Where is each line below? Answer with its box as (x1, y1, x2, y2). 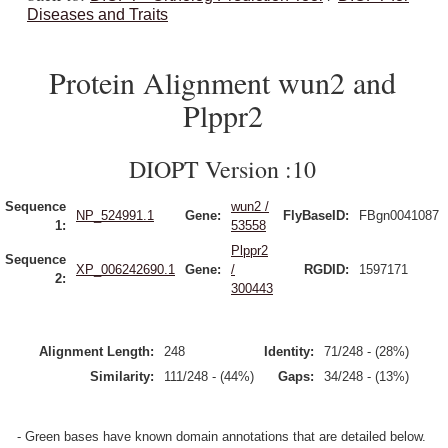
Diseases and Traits (27, 6, 168, 23)
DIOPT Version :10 (129, 153, 316, 185)
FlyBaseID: (283, 208, 349, 223)
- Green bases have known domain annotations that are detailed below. (17, 429, 426, 444)
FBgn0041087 (359, 208, 439, 223)
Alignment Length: (39, 344, 154, 359)
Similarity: (90, 369, 154, 384)
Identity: (264, 344, 314, 359)
